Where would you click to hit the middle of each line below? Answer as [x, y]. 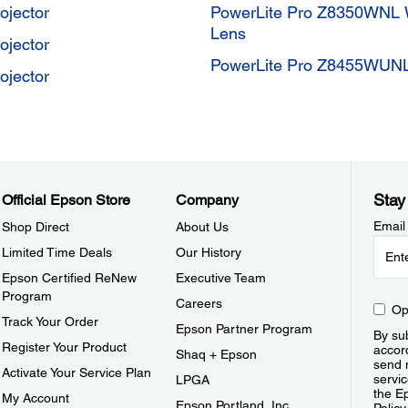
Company [208, 200]
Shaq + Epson [217, 354]
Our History [209, 252]
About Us [203, 227]
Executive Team [221, 278]
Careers [199, 303]
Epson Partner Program [245, 329]
